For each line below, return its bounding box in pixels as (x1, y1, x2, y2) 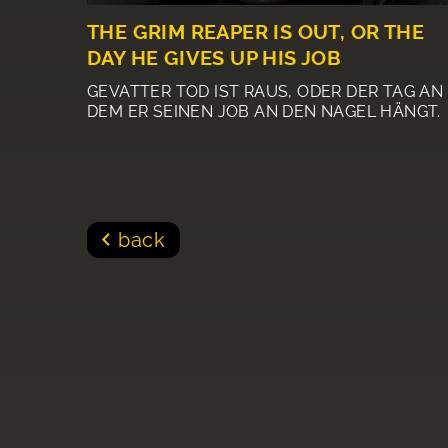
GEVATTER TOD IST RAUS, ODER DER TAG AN (87, 82, 444, 102)
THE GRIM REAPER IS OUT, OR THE (87, 21, 424, 45)
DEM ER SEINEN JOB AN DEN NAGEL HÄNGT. (87, 102, 441, 122)
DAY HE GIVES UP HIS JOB (87, 47, 342, 71)
